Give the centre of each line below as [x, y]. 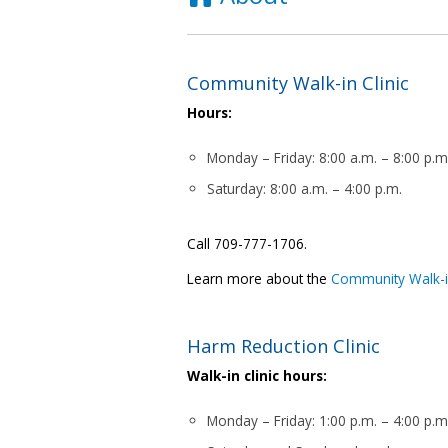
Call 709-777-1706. [247, 244]
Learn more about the [259, 278]
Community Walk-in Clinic [298, 82]
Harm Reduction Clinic [284, 345]
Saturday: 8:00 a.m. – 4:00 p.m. [305, 188]
